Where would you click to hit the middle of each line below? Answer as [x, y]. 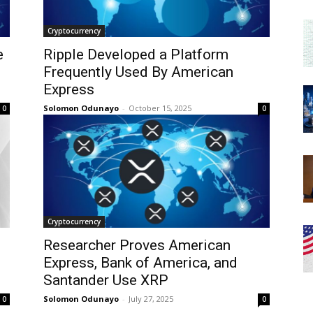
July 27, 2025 [151, 298]
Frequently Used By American [138, 72]
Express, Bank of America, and [140, 262]
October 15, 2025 [160, 108]
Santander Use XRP [106, 280]
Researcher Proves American [137, 245]
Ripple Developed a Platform [136, 54]
